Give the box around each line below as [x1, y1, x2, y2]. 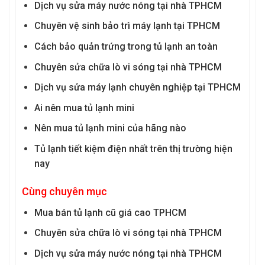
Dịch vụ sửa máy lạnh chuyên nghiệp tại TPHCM [34, 82, 241, 93]
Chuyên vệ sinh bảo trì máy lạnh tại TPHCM [34, 20, 220, 32]
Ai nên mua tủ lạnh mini [34, 102, 134, 114]
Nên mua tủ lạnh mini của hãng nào [34, 122, 186, 134]
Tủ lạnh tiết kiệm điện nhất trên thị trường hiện [34, 143, 232, 155]
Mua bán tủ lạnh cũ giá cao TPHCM [34, 206, 186, 218]
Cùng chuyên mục [22, 185, 107, 198]
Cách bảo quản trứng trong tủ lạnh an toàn [34, 41, 218, 53]
